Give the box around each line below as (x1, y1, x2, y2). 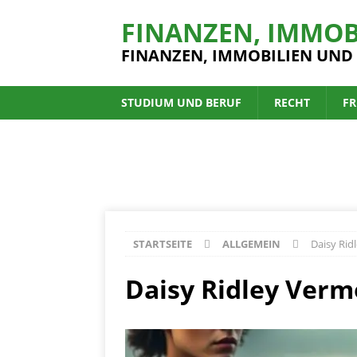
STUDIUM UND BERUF (121, 95, 241, 110)
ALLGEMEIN (222, 237, 280, 252)
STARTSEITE (133, 237, 192, 252)
